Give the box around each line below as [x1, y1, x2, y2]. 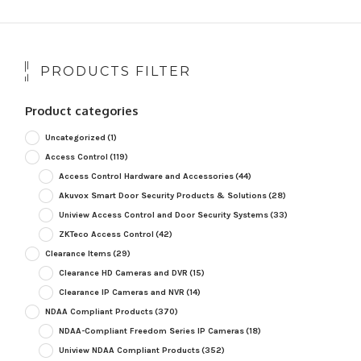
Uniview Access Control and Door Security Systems [58, 210, 268, 221]
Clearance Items [44, 248, 111, 259]
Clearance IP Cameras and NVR [58, 287, 185, 298]
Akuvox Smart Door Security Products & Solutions [58, 190, 267, 201]
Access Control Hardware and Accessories [58, 171, 234, 182]
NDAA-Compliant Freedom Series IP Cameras [58, 326, 244, 337]
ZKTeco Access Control [58, 229, 154, 240]
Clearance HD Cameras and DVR [58, 268, 188, 279]
